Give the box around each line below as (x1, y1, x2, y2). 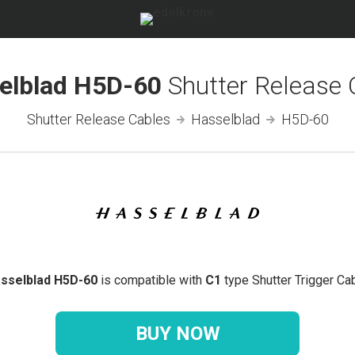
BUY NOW (135, 323, 220, 345)
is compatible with (97, 273, 205, 288)
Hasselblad (191, 111, 260, 128)
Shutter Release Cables (26, 111, 170, 128)
